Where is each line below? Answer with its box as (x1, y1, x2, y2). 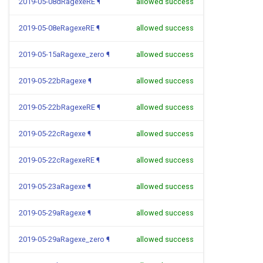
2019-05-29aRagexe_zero (19, 235, 104, 244)
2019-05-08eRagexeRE (19, 23, 95, 32)
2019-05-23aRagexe (19, 182, 86, 191)
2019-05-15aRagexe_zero (19, 50, 104, 59)
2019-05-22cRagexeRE (19, 156, 95, 164)
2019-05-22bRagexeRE (19, 103, 95, 112)
